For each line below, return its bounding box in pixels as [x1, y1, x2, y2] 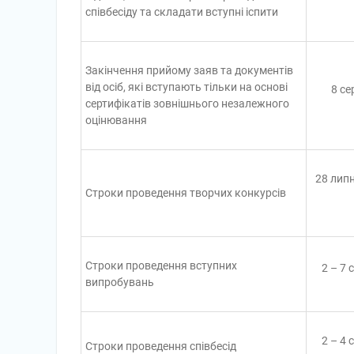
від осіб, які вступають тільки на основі [85, 81, 288, 93]
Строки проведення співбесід [85, 340, 236, 352]
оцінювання [85, 114, 147, 126]
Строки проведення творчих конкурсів [85, 186, 286, 199]
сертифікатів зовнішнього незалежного [85, 97, 289, 110]
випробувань [85, 276, 154, 288]
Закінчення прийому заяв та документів [85, 64, 293, 77]
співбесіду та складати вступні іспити [85, 6, 278, 18]
